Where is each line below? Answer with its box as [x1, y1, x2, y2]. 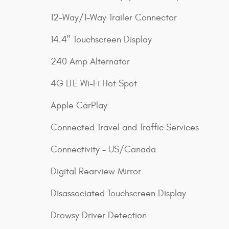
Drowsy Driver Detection [51, 210, 147, 221]
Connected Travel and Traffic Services [51, 122, 199, 133]
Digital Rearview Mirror [51, 166, 141, 177]
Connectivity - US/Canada [51, 144, 156, 155]
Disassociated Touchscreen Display [51, 188, 186, 199]
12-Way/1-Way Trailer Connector [51, 12, 177, 24]
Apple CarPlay [51, 100, 107, 111]
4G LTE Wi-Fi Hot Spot [51, 78, 137, 89]
